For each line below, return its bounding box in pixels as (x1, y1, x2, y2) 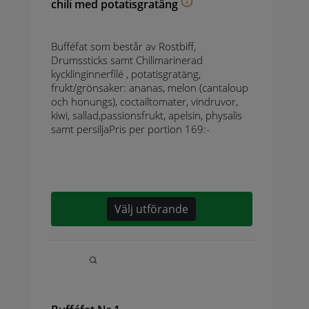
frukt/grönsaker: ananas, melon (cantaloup (50, 80, 248, 94)
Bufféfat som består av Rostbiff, (50, 39, 196, 53)
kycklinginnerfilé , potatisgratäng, (50, 66, 203, 81)
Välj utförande (114, 201, 189, 217)
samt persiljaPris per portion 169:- (50, 121, 210, 136)
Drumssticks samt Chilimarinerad (50, 52, 203, 67)
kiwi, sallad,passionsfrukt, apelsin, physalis (50, 108, 242, 122)
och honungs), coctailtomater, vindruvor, (50, 94, 238, 108)
